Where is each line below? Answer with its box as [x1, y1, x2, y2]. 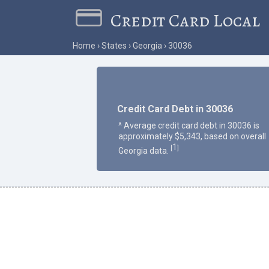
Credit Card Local [110, 8, 261, 32]
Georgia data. [118, 145, 171, 156]
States [101, 41, 127, 51]
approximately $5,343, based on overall [118, 131, 266, 141]
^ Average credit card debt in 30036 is [118, 120, 259, 130]
